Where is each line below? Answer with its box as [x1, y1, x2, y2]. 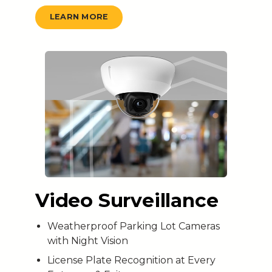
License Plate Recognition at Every [47, 254, 216, 266]
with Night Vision [47, 234, 128, 246]
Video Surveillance [35, 188, 219, 212]
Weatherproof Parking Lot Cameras [47, 220, 220, 232]
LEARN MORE [49, 12, 109, 22]
